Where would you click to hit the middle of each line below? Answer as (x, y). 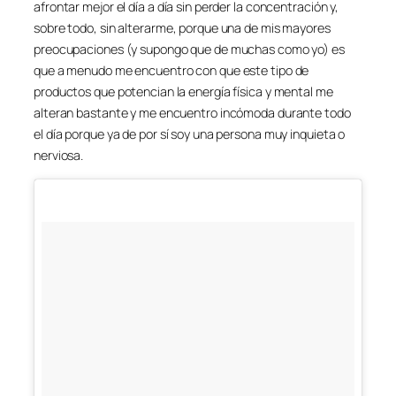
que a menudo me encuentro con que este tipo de (171, 71)
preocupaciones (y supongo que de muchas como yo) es (189, 49)
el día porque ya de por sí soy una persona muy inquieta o (190, 134)
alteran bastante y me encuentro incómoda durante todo (192, 113)
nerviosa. (59, 156)
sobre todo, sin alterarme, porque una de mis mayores (182, 28)
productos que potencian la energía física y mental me (183, 92)
